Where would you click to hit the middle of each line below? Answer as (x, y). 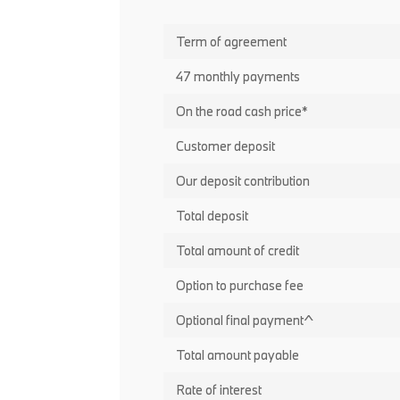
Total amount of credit (237, 250)
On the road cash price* (242, 111)
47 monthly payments (237, 76)
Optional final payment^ (244, 320)
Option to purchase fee (239, 285)
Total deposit (212, 216)
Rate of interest (218, 390)
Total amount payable (237, 355)
